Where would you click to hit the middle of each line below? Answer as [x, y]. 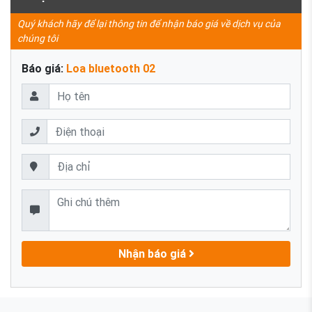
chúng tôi [38, 39]
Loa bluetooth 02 [111, 69]
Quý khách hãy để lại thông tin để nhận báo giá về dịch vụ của [149, 24]
